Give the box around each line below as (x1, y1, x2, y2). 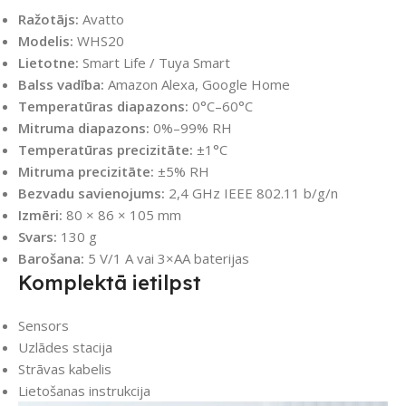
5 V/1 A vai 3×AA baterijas (84, 249, 249, 268)
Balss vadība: (18, 75, 104, 94)
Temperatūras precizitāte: (18, 140, 193, 159)
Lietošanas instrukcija (18, 382, 150, 401)
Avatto (79, 10, 124, 29)
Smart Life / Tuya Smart (79, 53, 230, 72)
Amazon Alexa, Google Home (104, 75, 290, 94)
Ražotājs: (18, 10, 79, 29)
